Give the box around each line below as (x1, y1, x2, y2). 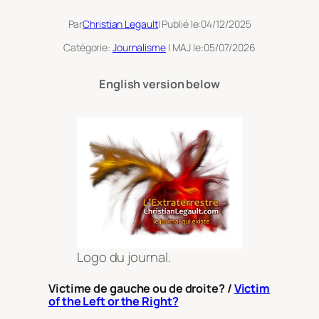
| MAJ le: (165, 40, 204, 54)
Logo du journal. (77, 248, 171, 267)
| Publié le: (157, 16, 202, 31)
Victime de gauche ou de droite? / (48, 280, 234, 296)
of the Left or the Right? (48, 293, 179, 309)
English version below (99, 75, 220, 92)
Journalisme (112, 40, 166, 54)
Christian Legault (83, 16, 158, 31)
